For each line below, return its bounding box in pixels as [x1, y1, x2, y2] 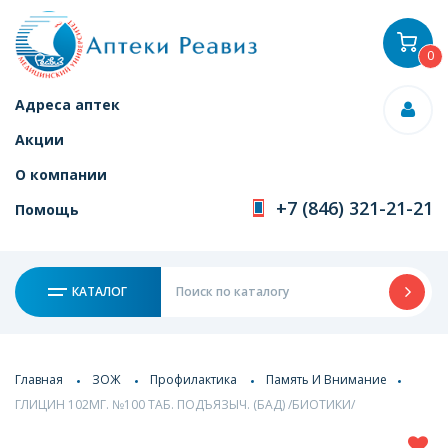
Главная [15, 370, 63, 388]
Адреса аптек [15, 95, 120, 114]
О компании [15, 165, 107, 184]
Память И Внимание [266, 370, 387, 388]
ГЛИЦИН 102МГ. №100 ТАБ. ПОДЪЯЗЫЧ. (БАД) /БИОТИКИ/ [15, 395, 355, 413]
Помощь [15, 200, 79, 219]
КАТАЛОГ [69, 283, 128, 300]
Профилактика [150, 370, 237, 388]
